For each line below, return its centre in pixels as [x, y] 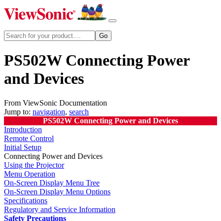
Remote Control [29, 138]
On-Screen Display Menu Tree [52, 183]
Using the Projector [34, 165]
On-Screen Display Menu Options [57, 191]
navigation [49, 111]
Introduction [23, 129]
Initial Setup [23, 147]
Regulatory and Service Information [60, 209]
